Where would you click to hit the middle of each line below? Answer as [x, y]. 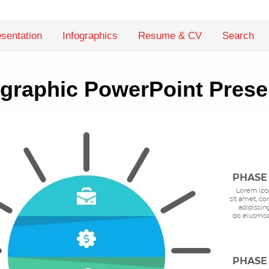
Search [238, 36]
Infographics [90, 36]
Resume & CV [170, 36]
